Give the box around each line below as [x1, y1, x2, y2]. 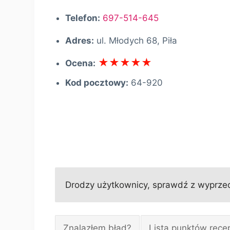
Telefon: [65, 13, 101, 24]
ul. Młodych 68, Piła [97, 35, 178, 46]
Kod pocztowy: [65, 78, 129, 88]
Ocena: [65, 58, 96, 69]
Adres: [65, 35, 94, 46]
